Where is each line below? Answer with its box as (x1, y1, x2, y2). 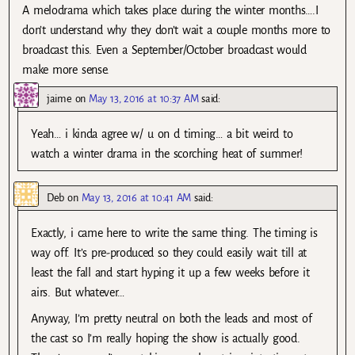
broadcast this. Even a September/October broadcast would (22, 44, 307, 57)
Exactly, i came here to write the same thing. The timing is (31, 227, 318, 240)
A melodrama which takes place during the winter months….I (22, 4, 319, 17)
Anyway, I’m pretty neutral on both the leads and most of (31, 312, 312, 326)
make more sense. (22, 63, 109, 77)
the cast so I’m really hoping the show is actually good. (31, 332, 300, 345)
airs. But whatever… (31, 286, 125, 300)
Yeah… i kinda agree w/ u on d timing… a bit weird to (31, 128, 293, 141)
